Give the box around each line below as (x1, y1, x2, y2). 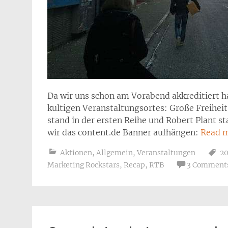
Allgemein (96, 148, 133, 157)
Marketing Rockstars (47, 160, 120, 169)
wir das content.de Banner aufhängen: (47, 127, 201, 137)
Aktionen (60, 148, 92, 157)
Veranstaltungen (137, 148, 195, 157)
